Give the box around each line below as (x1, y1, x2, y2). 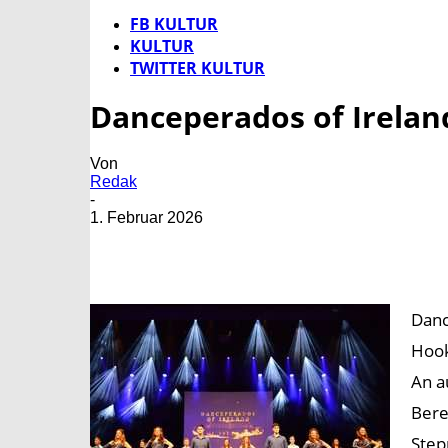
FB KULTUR (130, 13, 218, 35)
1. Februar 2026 (90, 209, 203, 227)
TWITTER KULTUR (130, 57, 265, 79)
